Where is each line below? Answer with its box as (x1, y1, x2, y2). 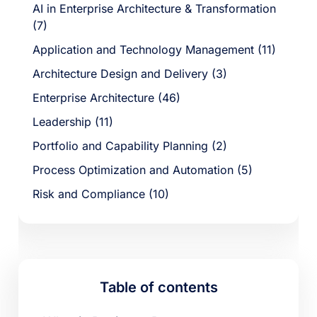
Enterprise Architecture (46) (33, 91, 181, 105)
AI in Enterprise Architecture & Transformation (33, 1, 277, 16)
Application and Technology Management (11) (33, 42, 277, 57)
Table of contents (99, 279, 218, 296)
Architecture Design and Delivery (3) (33, 67, 228, 81)
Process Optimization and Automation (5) (33, 163, 253, 178)
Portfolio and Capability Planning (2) (33, 139, 228, 154)
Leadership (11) (33, 115, 114, 129)
